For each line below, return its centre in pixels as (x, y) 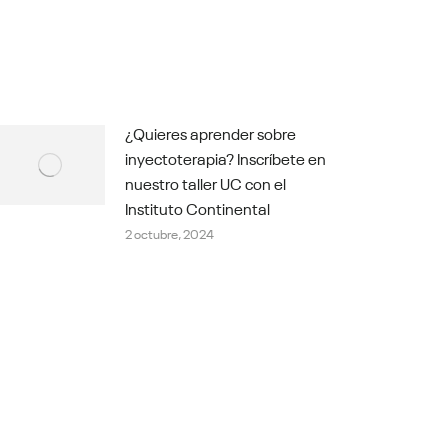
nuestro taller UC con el (205, 182)
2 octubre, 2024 (169, 233)
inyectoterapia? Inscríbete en (225, 157)
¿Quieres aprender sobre (210, 132)
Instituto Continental (197, 207)
